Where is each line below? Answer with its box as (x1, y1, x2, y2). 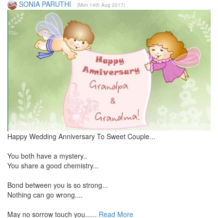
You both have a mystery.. (7, 150, 87, 161)
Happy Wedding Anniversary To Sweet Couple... (7, 131, 155, 141)
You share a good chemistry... (7, 160, 99, 170)
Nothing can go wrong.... (7, 189, 83, 200)
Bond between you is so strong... (7, 180, 108, 190)
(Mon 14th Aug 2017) (77, 1, 125, 8)
